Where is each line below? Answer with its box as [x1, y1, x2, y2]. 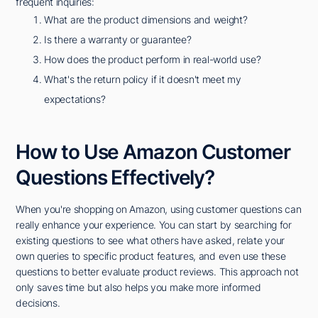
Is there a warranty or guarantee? [44, 33, 192, 46]
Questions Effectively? [16, 165, 215, 190]
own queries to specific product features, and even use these [16, 250, 286, 263]
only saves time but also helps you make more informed [16, 281, 261, 294]
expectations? [44, 93, 106, 106]
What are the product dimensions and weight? [44, 13, 248, 26]
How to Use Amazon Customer [16, 140, 290, 165]
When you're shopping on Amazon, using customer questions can [16, 203, 302, 216]
